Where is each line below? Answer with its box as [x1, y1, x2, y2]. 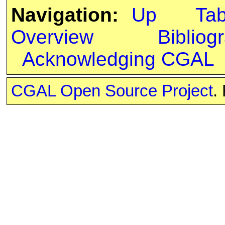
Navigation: [11, 4, 119, 26]
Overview [11, 26, 93, 48]
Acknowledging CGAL [22, 48, 214, 70]
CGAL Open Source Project [11, 82, 213, 100]
